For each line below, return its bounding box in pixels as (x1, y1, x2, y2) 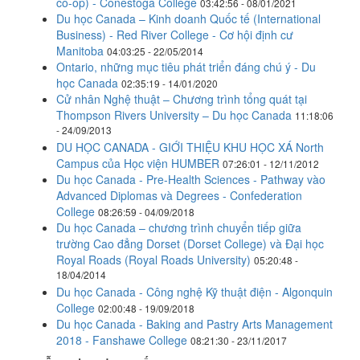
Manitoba (56, 43, 104, 59)
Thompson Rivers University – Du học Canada (56, 107, 292, 123)
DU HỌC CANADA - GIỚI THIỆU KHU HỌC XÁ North (56, 139, 324, 155)
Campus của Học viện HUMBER (56, 155, 219, 171)
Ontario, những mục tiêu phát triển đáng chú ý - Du (56, 59, 316, 75)
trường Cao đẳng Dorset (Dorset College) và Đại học (56, 235, 324, 252)
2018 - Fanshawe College (56, 332, 187, 348)
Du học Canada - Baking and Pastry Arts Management (56, 316, 333, 332)
